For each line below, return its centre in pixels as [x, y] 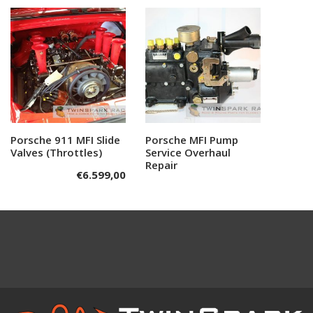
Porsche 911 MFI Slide [65, 140]
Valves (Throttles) [56, 153]
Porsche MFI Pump [192, 140]
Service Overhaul [188, 153]
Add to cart [75, 140]
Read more [210, 140]
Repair [162, 165]
